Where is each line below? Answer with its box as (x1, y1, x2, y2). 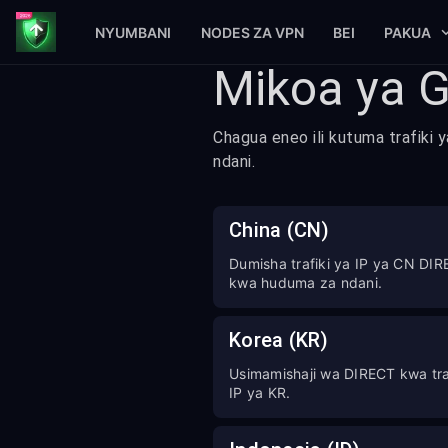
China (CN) (229, 218, 330, 242)
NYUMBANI (95, 23, 172, 41)
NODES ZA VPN (200, 23, 304, 41)
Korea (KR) (229, 328, 329, 352)
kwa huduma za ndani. (229, 274, 382, 291)
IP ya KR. (229, 384, 291, 401)
